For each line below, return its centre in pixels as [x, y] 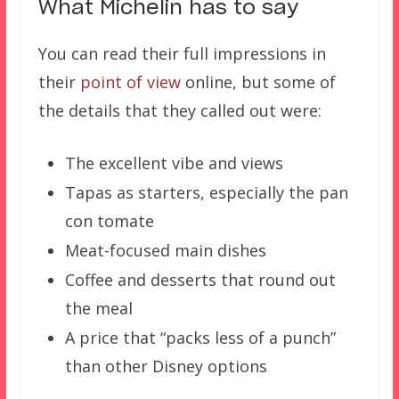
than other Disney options [166, 366]
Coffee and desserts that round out [200, 280]
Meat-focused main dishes [165, 251]
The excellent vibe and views [174, 163]
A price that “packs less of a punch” [200, 338]
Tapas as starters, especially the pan [206, 193]
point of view [130, 82]
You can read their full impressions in [182, 54]
